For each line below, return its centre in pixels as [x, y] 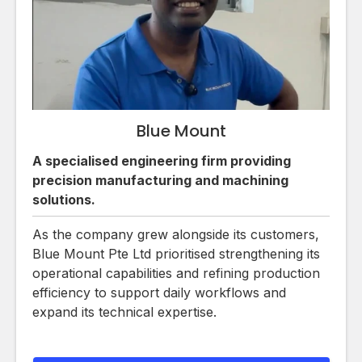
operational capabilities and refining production [176, 274]
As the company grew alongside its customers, [176, 235]
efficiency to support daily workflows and [159, 293]
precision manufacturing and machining [160, 181]
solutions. [64, 200]
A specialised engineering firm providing [162, 161]
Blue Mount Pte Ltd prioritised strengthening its [176, 254]
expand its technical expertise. [124, 312]
